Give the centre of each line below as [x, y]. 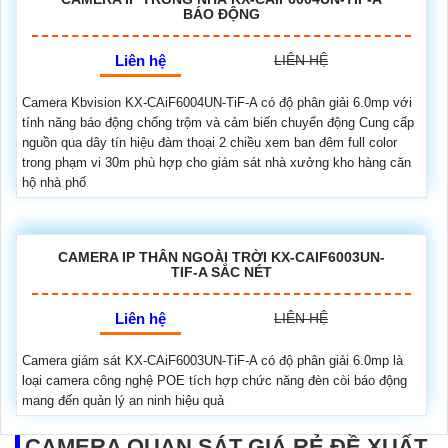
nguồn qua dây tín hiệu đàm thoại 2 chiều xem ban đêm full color [209, 142]
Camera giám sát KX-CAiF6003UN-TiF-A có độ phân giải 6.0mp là [212, 360]
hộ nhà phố [54, 182]
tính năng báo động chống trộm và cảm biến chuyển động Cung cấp [218, 122]
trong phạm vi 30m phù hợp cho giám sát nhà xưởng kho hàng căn [216, 162]
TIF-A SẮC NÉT [221, 271]
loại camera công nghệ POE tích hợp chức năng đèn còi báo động [214, 380]
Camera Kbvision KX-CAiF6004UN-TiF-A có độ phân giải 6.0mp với [217, 102]
